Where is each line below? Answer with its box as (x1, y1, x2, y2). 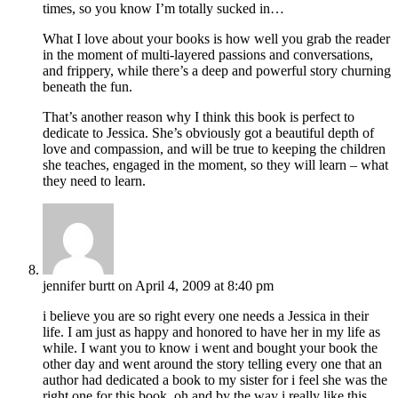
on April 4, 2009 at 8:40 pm (118, 277, 274, 293)
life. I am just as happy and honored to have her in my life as (43, 323, 380, 339)
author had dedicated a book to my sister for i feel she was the (43, 371, 387, 387)
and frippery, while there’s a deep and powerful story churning (43, 62, 391, 78)
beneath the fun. (43, 78, 132, 94)
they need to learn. (43, 172, 146, 188)
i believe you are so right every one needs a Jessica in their (43, 307, 369, 323)
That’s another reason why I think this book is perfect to (43, 108, 354, 124)
